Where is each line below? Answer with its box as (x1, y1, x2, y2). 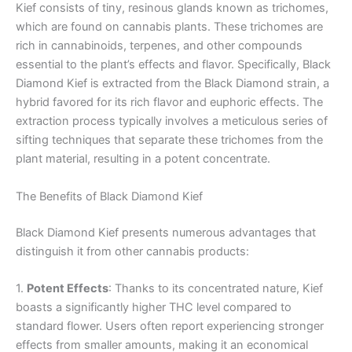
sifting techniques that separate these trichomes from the (16, 133, 323, 148)
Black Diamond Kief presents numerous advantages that (16, 225, 316, 240)
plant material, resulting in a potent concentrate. (16, 152, 270, 167)
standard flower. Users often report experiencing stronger (16, 318, 324, 333)
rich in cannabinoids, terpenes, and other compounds (16, 38, 302, 53)
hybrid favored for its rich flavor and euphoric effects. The (16, 95, 323, 110)
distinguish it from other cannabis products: (16, 244, 249, 258)
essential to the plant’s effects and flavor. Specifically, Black (16, 57, 331, 72)
